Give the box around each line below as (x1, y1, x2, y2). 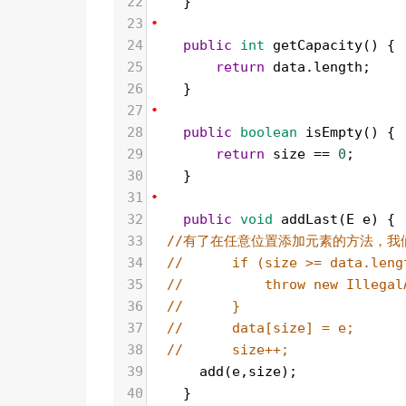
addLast (281, 211, 338, 228)
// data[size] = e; (167, 320, 354, 337)
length (314, 59, 362, 76)
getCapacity (273, 37, 362, 54)
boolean (240, 124, 297, 141)
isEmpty (305, 124, 362, 141)
